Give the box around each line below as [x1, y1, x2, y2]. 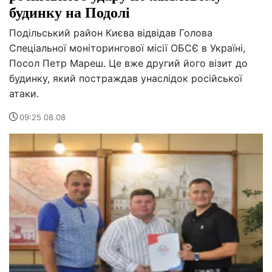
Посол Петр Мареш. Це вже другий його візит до [9, 57, 248, 70]
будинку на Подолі [9, 1, 130, 23]
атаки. [9, 87, 39, 100]
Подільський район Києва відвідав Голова [9, 27, 212, 39]
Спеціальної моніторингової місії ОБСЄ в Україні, [9, 42, 245, 55]
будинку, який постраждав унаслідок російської [9, 72, 242, 85]
